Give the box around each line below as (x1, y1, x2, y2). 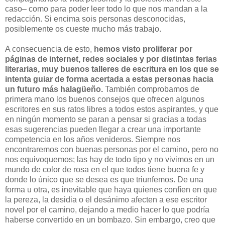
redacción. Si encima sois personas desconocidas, (5, 14, 185, 23)
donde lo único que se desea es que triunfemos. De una (5, 175, 203, 184)
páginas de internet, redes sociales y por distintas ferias (5, 54, 217, 63)
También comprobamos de (103, 84, 199, 93)
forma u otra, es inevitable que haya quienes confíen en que (5, 185, 217, 194)
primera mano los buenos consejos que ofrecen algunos (5, 94, 204, 103)
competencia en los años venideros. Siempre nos (5, 135, 180, 144)
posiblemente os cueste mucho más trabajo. (5, 24, 161, 33)
